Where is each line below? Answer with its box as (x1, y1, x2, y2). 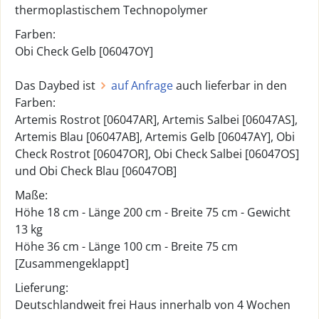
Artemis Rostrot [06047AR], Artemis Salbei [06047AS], (15, 112, 298, 127)
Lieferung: (15, 280, 68, 296)
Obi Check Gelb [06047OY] (15, 43, 153, 59)
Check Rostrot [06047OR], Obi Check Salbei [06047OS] (15, 146, 299, 162)
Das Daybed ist (15, 78, 98, 93)
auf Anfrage (111, 78, 173, 93)
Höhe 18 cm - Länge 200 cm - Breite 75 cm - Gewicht (15, 204, 291, 220)
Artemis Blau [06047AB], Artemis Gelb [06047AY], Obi (15, 129, 295, 145)
